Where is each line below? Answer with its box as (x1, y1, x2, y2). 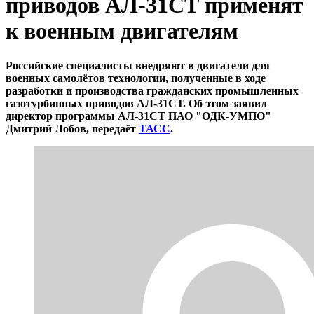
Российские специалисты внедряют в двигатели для (6, 59, 270, 71)
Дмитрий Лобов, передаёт (6, 122, 139, 135)
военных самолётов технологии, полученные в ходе (6, 71, 266, 84)
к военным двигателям (6, 18, 238, 44)
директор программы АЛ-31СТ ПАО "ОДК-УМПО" (6, 109, 271, 122)
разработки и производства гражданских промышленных (6, 84, 299, 97)
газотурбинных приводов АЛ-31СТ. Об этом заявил (6, 97, 267, 109)
